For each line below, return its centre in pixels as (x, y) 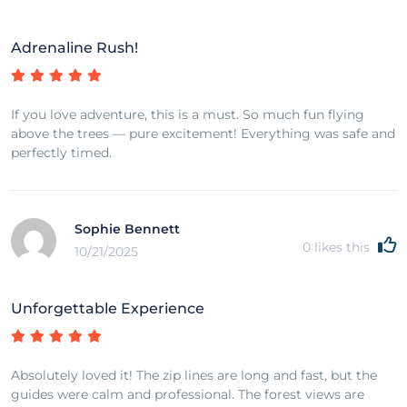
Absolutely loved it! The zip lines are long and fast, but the (194, 375)
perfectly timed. (61, 152)
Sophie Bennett (127, 228)
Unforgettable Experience (108, 308)
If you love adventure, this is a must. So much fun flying (188, 114)
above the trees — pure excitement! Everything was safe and (203, 133)
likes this (342, 247)
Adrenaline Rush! (74, 47)
